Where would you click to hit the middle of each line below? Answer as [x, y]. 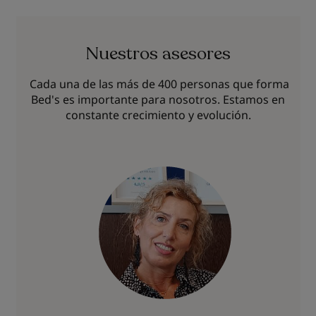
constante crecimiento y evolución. [158, 115]
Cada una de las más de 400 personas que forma [158, 84]
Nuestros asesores [158, 54]
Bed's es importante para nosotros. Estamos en [158, 99]
